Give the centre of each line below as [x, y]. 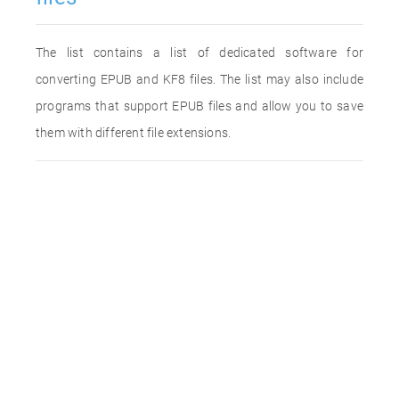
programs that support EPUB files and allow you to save [199, 106]
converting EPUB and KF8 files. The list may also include [199, 79]
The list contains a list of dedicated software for [199, 53]
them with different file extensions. [134, 133]
